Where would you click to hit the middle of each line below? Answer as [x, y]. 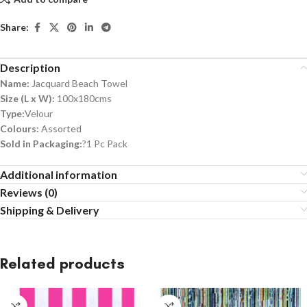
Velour [39, 113]
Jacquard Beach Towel [79, 83]
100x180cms [83, 98]
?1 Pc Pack [105, 143]
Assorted [60, 128]
